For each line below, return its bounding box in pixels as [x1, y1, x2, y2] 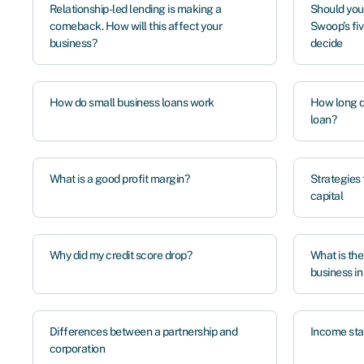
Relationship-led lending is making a [49, 2, 222, 15]
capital [310, 189, 344, 202]
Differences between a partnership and [49, 325, 237, 338]
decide [310, 37, 343, 50]
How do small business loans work [49, 96, 214, 109]
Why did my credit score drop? [49, 249, 192, 262]
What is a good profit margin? [49, 172, 189, 185]
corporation [49, 342, 105, 355]
